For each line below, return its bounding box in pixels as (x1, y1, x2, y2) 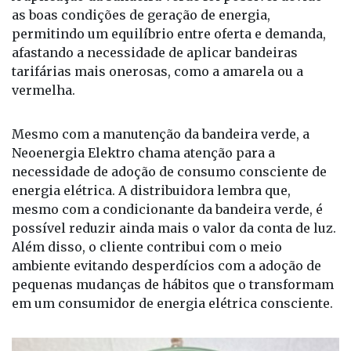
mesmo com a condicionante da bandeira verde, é (12, 201, 323, 217)
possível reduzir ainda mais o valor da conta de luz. (12, 219, 336, 236)
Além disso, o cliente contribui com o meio (12, 238, 282, 255)
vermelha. (12, 81, 75, 98)
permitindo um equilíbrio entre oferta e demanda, (12, 25, 326, 42)
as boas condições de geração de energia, (12, 6, 270, 23)
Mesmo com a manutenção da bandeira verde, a (12, 125, 309, 142)
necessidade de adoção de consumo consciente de (12, 163, 327, 179)
